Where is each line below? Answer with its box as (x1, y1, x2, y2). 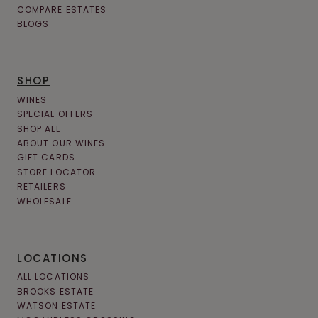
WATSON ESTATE (17, 300, 97, 312)
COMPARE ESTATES (17, 3, 107, 16)
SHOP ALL (17, 122, 60, 135)
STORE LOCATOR (17, 165, 97, 178)
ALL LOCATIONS (17, 270, 90, 283)
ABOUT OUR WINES (17, 137, 106, 149)
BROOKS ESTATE (17, 285, 94, 297)
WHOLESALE (17, 194, 72, 207)
